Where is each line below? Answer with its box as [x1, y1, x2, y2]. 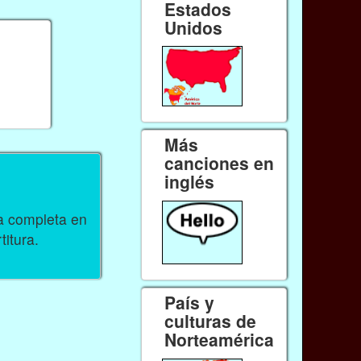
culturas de [164, 309, 257, 334]
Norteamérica [164, 327, 275, 352]
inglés [164, 169, 215, 194]
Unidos [164, 15, 223, 40]
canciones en [164, 151, 275, 176]
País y [164, 290, 215, 315]
